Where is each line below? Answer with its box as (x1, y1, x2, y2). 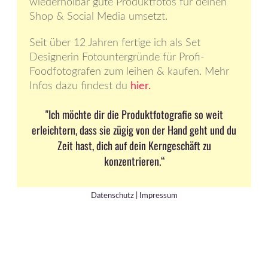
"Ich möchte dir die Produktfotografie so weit (45, 106, 223, 123)
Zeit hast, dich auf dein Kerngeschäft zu (57, 138, 211, 154)
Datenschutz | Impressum (90, 192, 178, 200)
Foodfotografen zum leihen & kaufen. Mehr (29, 66, 229, 78)
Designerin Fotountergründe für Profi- (29, 52, 205, 63)
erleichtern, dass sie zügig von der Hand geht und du (32, 122, 236, 138)
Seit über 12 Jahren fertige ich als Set (29, 38, 200, 49)
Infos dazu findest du (29, 81, 130, 92)
